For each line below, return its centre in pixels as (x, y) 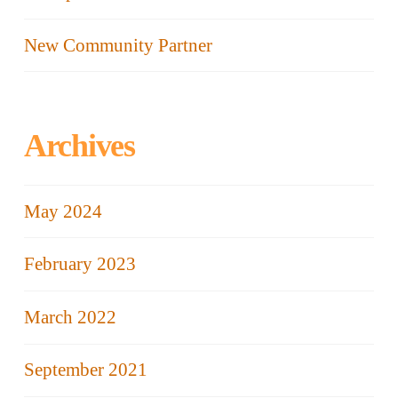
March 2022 (70, 317)
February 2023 (80, 264)
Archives (79, 146)
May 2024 (63, 211)
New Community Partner (118, 45)
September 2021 (85, 370)
